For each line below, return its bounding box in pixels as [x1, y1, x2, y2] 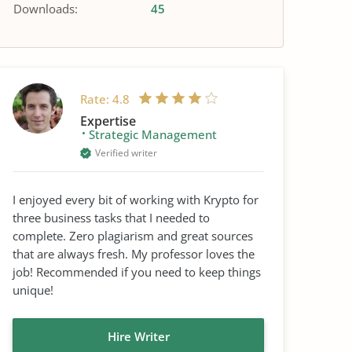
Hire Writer [107, 328, 170, 344]
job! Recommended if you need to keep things [13, 264, 261, 280]
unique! [13, 282, 53, 298]
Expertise [80, 112, 136, 130]
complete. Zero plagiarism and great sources [13, 228, 253, 244]
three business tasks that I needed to [13, 210, 210, 225]
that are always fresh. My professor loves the [13, 246, 255, 262]
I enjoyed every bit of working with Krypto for [13, 192, 258, 207]
